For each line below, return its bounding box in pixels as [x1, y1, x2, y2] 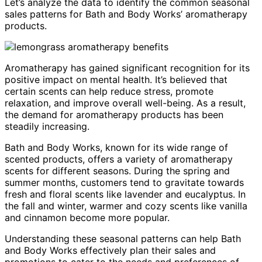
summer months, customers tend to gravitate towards [5, 176, 244, 188]
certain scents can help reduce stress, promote [5, 85, 213, 97]
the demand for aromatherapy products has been [5, 108, 223, 120]
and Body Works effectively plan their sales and [5, 244, 216, 256]
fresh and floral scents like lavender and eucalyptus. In [5, 188, 246, 200]
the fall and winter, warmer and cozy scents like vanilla [5, 199, 247, 212]
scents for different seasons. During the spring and [5, 164, 230, 177]
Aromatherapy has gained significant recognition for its [5, 61, 250, 74]
